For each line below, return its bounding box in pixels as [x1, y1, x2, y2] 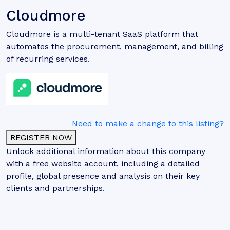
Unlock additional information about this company [6, 146, 205, 156]
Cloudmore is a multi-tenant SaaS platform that [6, 29, 198, 39]
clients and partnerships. [6, 183, 105, 193]
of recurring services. [6, 54, 90, 64]
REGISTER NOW [10, 132, 72, 142]
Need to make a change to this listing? [72, 119, 224, 128]
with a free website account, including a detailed [6, 159, 200, 168]
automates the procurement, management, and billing [6, 42, 223, 51]
